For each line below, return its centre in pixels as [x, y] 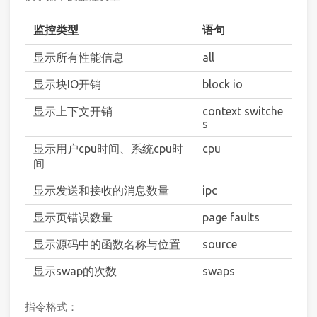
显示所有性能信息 [79, 58]
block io [223, 85]
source [220, 244]
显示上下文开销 [73, 111]
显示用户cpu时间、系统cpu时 [108, 149]
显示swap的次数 [75, 271]
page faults [231, 218]
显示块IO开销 [67, 85]
